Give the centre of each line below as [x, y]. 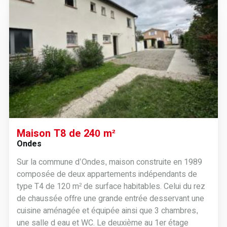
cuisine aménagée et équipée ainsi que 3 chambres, [107, 211]
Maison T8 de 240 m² [66, 133]
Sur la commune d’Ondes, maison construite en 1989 [109, 162]
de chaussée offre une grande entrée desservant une [110, 198]
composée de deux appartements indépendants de [107, 174]
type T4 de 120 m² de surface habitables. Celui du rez [111, 186]
